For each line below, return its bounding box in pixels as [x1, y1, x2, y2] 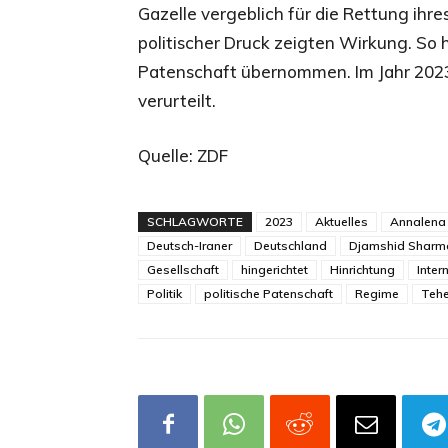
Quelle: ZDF [138, 145, 228, 166]
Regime [355, 286, 399, 301]
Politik [147, 286, 182, 301]
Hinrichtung [330, 262, 395, 277]
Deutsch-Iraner [147, 238, 232, 253]
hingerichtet [241, 262, 308, 277]
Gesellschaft [147, 262, 219, 277]
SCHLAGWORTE [147, 214, 243, 229]
